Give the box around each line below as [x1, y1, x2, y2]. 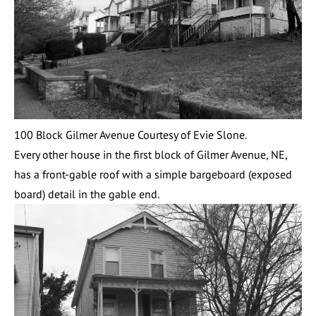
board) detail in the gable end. [14, 186, 159, 201]
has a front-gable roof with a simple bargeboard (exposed [14, 166, 292, 181]
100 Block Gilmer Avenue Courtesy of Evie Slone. [14, 127, 247, 142]
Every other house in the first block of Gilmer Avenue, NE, [14, 147, 287, 162]
